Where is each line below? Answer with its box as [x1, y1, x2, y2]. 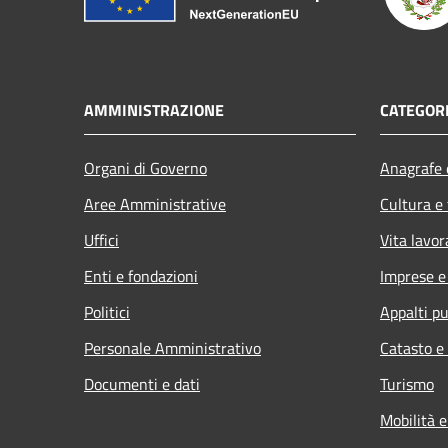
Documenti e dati [84, 371, 200, 396]
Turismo [380, 371, 434, 396]
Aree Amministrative [84, 191, 226, 216]
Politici [84, 299, 130, 324]
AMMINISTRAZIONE [84, 97, 224, 122]
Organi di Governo [84, 155, 207, 180]
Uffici [84, 227, 119, 252]
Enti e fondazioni [84, 263, 198, 288]
